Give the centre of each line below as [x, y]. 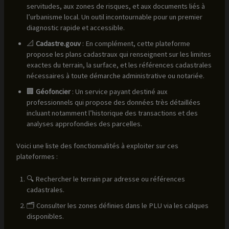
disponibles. [45, 216]
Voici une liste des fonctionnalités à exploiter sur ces [97, 145]
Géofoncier [53, 91]
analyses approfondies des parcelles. [84, 123]
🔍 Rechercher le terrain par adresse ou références [106, 179]
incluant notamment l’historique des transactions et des [112, 113]
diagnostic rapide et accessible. [75, 27]
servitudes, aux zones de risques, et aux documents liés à [116, 6]
